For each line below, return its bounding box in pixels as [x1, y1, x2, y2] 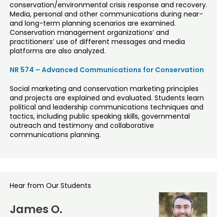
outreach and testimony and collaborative [10, 121, 154, 131]
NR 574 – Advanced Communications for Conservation [10, 65, 204, 75]
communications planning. [10, 130, 101, 140]
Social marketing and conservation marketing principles [10, 84, 199, 94]
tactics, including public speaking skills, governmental [10, 111, 190, 122]
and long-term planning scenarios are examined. [10, 18, 176, 29]
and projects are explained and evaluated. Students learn [10, 93, 204, 103]
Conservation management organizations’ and [10, 28, 169, 38]
